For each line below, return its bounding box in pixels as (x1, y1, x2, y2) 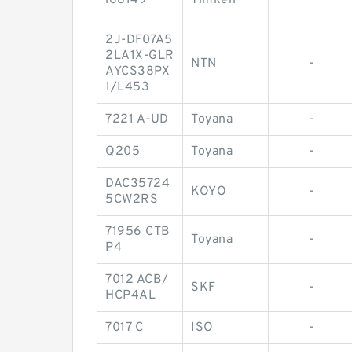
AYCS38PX (105, 64, 170, 80)
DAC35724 (105, 176, 170, 192)
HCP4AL (105, 288, 156, 304)
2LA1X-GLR (105, 48, 174, 64)
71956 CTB (105, 224, 170, 240)
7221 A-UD (105, 112, 169, 128)
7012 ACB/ (105, 272, 169, 288)
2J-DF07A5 (105, 32, 173, 49)
